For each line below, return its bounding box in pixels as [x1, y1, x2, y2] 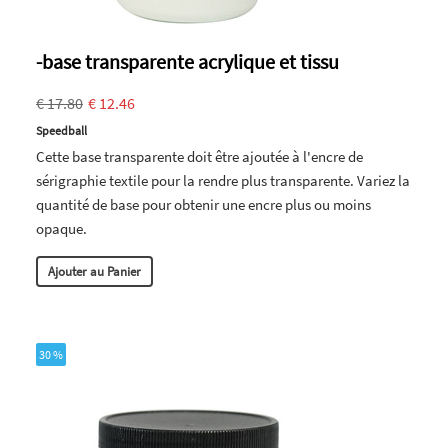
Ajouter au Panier [48, 262, 141, 280]
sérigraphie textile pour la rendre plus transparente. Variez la [36, 170, 410, 190]
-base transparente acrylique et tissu [36, 48, 339, 74]
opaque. [36, 218, 87, 238]
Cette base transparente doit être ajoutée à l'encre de [36, 146, 363, 166]
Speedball [36, 122, 87, 138]
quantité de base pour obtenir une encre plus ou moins [36, 194, 371, 214]
